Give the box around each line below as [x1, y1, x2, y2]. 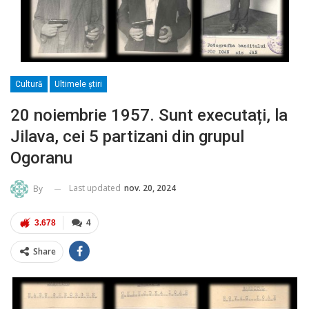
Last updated [69, 182, 123, 195]
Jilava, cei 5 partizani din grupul [10, 127, 244, 147]
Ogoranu [10, 148, 72, 168]
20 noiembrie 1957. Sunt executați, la [10, 106, 288, 126]
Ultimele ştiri [54, 79, 102, 90]
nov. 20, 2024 [124, 182, 176, 195]
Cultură [15, 79, 43, 90]
